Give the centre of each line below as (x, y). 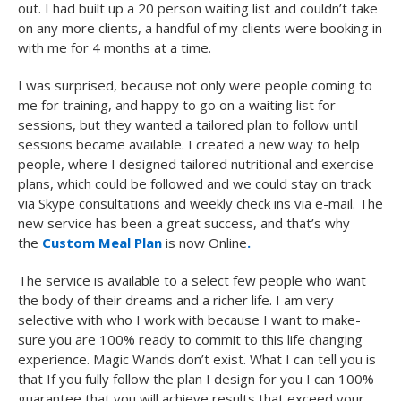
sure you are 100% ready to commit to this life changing (190, 339)
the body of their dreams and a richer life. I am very (176, 300)
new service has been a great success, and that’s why (184, 223)
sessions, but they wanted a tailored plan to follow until (188, 124)
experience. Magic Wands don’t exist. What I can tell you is (197, 359)
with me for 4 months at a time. (115, 47)
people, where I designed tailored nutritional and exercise (196, 164)
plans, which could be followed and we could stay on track (194, 183)
